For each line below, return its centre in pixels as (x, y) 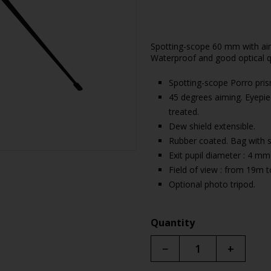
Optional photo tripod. (212, 184)
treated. (184, 112)
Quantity (173, 223)
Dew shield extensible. (212, 126)
